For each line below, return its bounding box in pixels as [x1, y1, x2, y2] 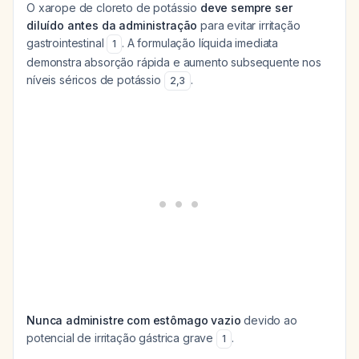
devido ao [240, 313, 297, 327]
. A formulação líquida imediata [122, 36, 279, 50]
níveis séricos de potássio [26, 73, 164, 87]
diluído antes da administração [26, 18, 198, 32]
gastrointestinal [26, 36, 107, 50]
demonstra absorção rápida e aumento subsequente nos [26, 55, 321, 69]
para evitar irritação [197, 18, 301, 32]
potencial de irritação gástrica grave [26, 331, 216, 345]
